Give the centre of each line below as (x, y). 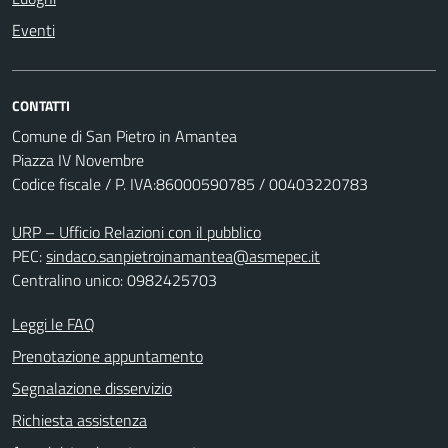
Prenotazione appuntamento (107, 356)
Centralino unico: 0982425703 (114, 280)
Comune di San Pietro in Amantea (124, 136)
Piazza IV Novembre (78, 160)
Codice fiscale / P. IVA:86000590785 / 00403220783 (190, 184)
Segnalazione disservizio (92, 388)
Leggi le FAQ (53, 324)
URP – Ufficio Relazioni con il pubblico (136, 232)
